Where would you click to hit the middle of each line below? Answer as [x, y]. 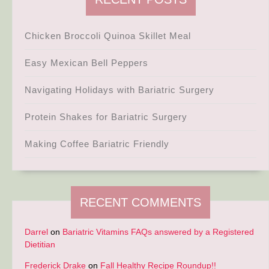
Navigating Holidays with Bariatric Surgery [119, 90]
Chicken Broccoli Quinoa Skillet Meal [108, 36]
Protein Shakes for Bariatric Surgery [106, 117]
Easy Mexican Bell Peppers [86, 63]
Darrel [36, 232]
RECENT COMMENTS [141, 203]
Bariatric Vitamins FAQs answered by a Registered [158, 232]
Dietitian [40, 245]
